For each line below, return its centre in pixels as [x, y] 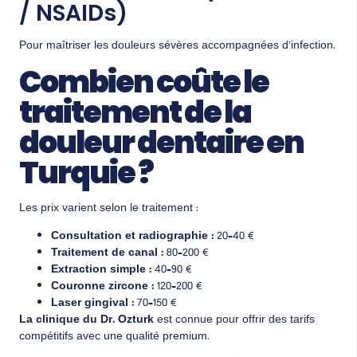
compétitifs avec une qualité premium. [114, 337]
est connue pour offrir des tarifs [234, 321]
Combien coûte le [144, 81]
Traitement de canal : [107, 254]
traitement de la [135, 112]
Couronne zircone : [102, 287]
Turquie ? [86, 172]
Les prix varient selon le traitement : [109, 208]
